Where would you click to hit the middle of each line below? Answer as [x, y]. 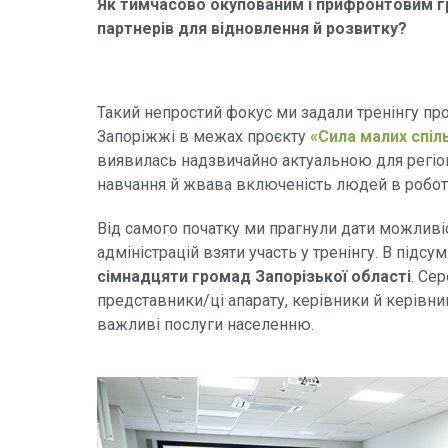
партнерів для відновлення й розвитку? [252, 28]
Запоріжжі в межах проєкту [203, 136]
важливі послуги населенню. [205, 324]
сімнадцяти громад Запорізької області [254, 276]
